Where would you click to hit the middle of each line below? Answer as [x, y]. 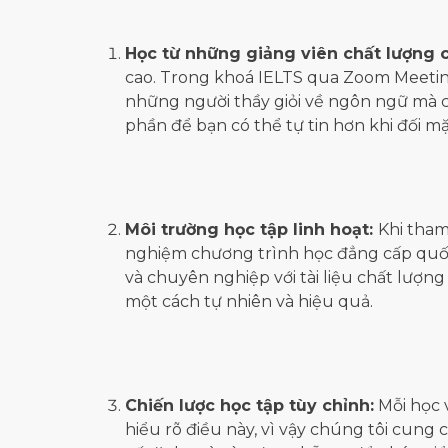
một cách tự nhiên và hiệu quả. [249, 301]
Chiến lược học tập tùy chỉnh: [249, 405]
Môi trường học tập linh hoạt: [251, 229]
